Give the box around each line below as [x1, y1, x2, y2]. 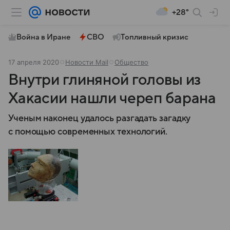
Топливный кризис [121, 33, 188, 41]
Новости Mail [65, 58, 108, 66]
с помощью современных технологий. [8, 127, 168, 137]
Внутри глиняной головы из [8, 71, 201, 88]
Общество [114, 58, 148, 66]
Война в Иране [16, 33, 70, 41]
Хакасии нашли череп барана [8, 90, 217, 107]
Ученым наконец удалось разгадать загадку [8, 113, 191, 123]
